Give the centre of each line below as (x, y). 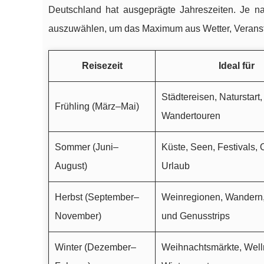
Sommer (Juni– (87, 147)
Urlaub (176, 166)
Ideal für (236, 66)
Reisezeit (102, 66)
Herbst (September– (97, 197)
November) (78, 216)
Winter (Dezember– (95, 247)
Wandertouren (191, 116)
